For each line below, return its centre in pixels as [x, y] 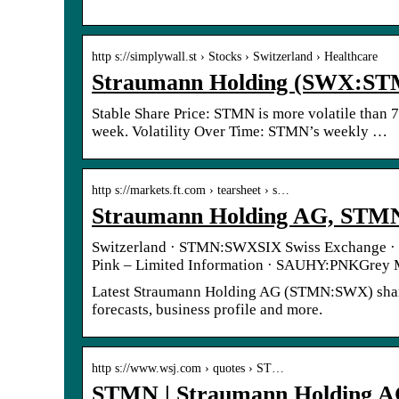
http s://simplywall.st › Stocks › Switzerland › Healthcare [235, 56]
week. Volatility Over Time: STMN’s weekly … [240, 131]
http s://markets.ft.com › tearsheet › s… [191, 190]
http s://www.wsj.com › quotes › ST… [188, 368]
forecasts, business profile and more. [207, 309]
